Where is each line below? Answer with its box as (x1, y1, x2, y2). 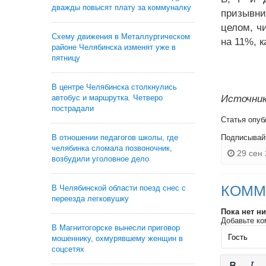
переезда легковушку (52, 194, 129, 203)
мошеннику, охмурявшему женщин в (52, 234, 183, 243)
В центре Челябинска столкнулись (52, 83, 177, 91)
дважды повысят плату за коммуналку (52, 3, 191, 12)
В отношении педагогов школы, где (52, 133, 178, 142)
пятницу (52, 53, 80, 62)
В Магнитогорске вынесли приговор (52, 223, 180, 232)
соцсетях (52, 245, 84, 254)
